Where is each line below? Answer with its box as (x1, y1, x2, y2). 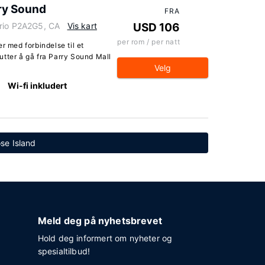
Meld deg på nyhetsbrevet (37, 215, 162, 227)
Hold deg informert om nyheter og (37, 233, 173, 243)
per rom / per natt (117, 37, 180, 46)
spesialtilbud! (37, 246, 91, 256)
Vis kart (67, 21, 97, 31)
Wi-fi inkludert (7, 80, 67, 91)
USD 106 (133, 21, 180, 34)
